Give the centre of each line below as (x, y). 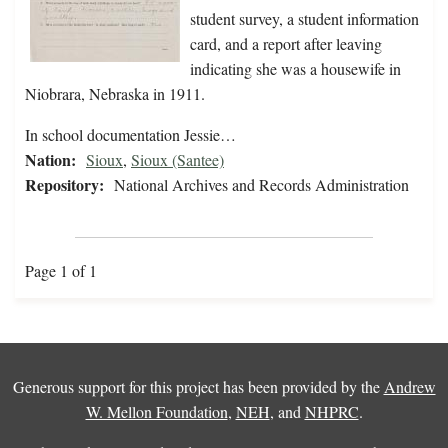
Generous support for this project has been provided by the (198, 387)
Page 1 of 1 (61, 271)
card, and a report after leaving (286, 44)
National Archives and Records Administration (261, 185)
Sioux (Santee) (177, 160)
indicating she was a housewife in (295, 69)
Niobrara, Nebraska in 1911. (115, 94)
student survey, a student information (304, 19)
